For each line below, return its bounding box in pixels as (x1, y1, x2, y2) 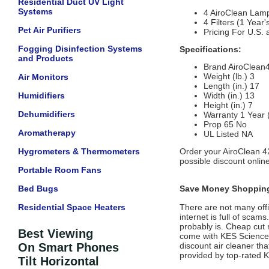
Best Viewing (18, 227, 93, 240)
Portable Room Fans (18, 165, 101, 175)
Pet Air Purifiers (18, 25, 81, 35)
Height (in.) (204, 100, 246, 110)
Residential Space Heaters (18, 202, 125, 212)
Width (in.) (204, 91, 243, 100)
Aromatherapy (18, 128, 76, 138)
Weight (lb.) (204, 71, 247, 81)
